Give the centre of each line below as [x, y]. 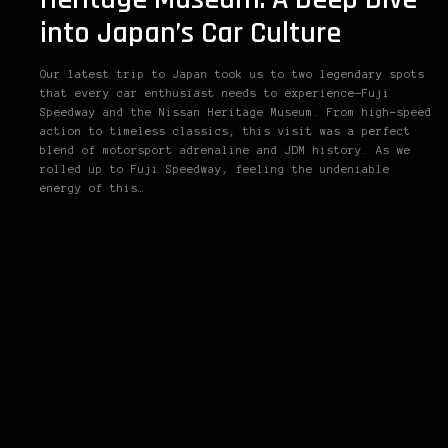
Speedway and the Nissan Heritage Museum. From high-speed [236, 111]
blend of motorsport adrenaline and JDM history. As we [225, 149]
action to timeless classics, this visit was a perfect [225, 130]
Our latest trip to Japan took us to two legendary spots [232, 73]
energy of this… [92, 187]
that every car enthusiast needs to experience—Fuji [215, 92]
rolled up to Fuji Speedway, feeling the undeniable [215, 168]
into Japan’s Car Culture [190, 32]
